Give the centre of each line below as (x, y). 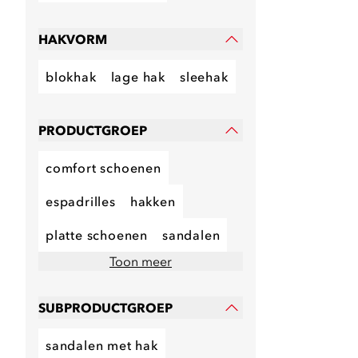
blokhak (71, 77)
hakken (153, 201)
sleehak (204, 77)
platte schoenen (97, 235)
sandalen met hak (102, 345)
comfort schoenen (103, 168)
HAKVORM (73, 39)
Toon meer (141, 261)
